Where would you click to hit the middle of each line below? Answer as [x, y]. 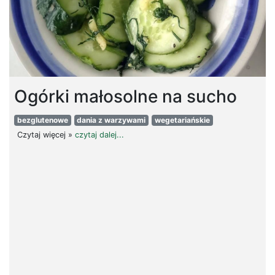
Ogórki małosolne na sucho [126, 96]
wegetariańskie [182, 120]
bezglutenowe [42, 120]
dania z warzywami [111, 120]
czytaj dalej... [99, 134]
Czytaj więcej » [46, 134]
